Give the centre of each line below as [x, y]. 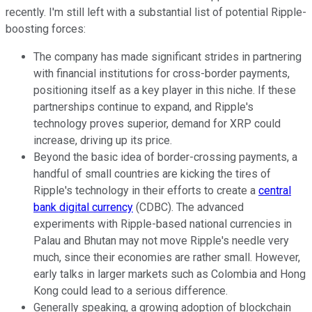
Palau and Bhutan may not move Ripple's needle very [161, 240]
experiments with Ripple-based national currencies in [163, 224]
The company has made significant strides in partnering [167, 56]
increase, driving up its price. [103, 140]
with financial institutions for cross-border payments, [162, 73]
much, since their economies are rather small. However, [167, 257]
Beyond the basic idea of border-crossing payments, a [165, 157]
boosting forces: [46, 29]
